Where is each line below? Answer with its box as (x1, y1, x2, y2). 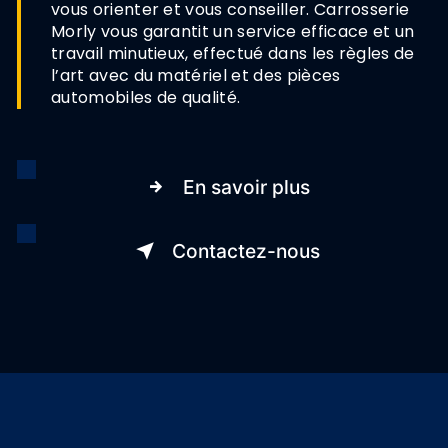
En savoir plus (182, 174, 310, 199)
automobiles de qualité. (51, 85, 241, 109)
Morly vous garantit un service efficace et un (51, 19, 415, 43)
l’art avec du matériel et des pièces (51, 63, 341, 87)
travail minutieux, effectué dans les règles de (51, 41, 415, 65)
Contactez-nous (172, 238, 320, 263)
